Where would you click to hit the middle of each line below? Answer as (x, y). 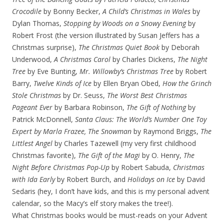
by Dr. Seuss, (84, 95)
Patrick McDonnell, (43, 119)
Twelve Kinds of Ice (62, 83)
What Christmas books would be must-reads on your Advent (110, 215)
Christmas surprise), (45, 47)
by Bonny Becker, (72, 11)
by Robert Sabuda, (141, 167)
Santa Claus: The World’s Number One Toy (141, 119)
